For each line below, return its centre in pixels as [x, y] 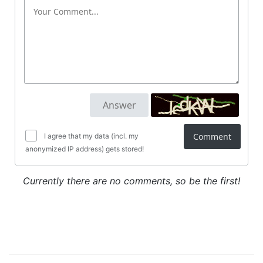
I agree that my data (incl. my [90, 136]
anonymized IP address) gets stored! [85, 149]
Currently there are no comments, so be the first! [131, 181]
